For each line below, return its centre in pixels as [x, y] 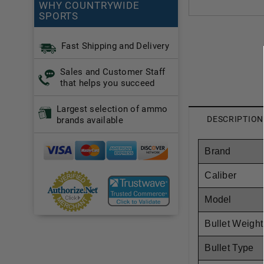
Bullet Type [229, 248]
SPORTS [59, 16]
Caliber [221, 175]
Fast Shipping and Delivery [115, 46]
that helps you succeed [108, 83]
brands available [90, 120]
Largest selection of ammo [112, 109]
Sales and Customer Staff [113, 72]
